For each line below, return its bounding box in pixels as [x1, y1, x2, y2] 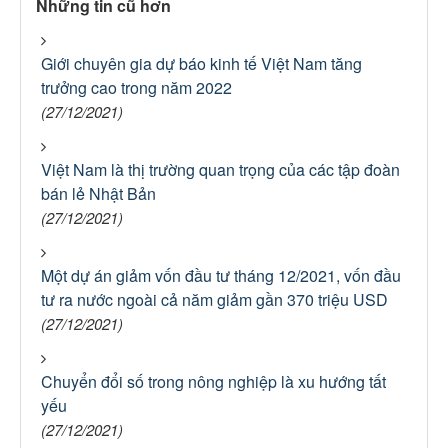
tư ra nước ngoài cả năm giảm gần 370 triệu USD [41, 288, 388, 311]
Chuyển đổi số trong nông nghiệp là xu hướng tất [41, 370, 386, 393]
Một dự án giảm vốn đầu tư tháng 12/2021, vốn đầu [41, 264, 401, 287]
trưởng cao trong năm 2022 [41, 76, 232, 99]
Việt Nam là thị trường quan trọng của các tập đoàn [41, 158, 400, 181]
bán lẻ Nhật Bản [41, 182, 156, 205]
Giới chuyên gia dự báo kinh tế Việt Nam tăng [41, 52, 362, 75]
